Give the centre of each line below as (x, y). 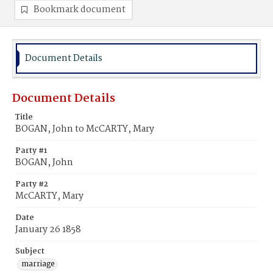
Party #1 (31, 151)
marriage (38, 264)
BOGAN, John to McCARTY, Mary (85, 129)
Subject (30, 251)
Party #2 (32, 184)
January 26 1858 (48, 230)
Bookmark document (80, 10)
